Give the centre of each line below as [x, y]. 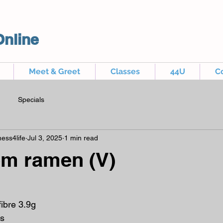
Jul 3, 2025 [45, 138]
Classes [125, 71]
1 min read [81, 138]
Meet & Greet [55, 71]
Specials [31, 99]
